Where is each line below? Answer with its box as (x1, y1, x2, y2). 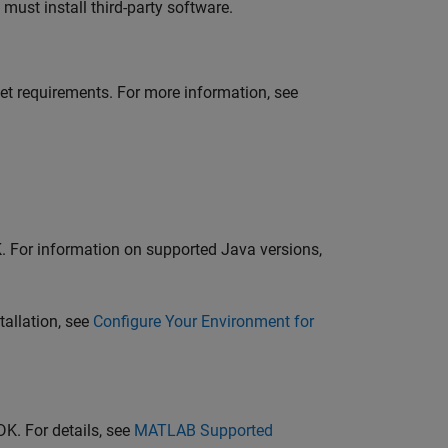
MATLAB (134, 421, 196, 440)
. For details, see (17, 421, 134, 440)
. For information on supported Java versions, (2, 240, 322, 259)
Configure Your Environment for (93, 312, 314, 331)
